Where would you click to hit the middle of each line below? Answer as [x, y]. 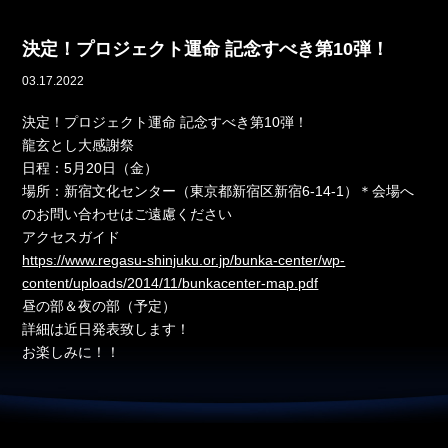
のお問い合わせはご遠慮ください [127, 213]
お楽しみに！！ [71, 351]
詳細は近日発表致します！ [106, 328]
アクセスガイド [71, 236]
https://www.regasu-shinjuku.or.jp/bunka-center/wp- [184, 259]
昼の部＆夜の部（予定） [99, 305]
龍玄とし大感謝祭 [78, 144]
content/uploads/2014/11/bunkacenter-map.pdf [170, 282]
